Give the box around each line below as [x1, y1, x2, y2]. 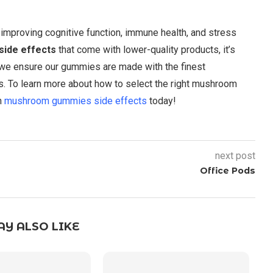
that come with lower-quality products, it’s [56, 43, 235, 55]
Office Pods [199, 165, 255, 176]
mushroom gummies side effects [4, 94, 147, 107]
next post [214, 149, 255, 161]
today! [147, 94, 176, 107]
